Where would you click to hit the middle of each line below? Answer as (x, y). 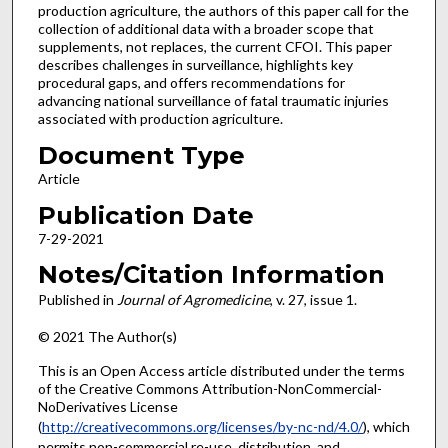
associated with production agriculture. (160, 119)
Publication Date (145, 215)
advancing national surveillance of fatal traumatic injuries (213, 101)
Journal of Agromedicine (193, 300)
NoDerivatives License (107, 407)
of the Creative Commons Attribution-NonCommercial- (209, 389)
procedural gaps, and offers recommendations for (191, 83)
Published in (77, 300)
